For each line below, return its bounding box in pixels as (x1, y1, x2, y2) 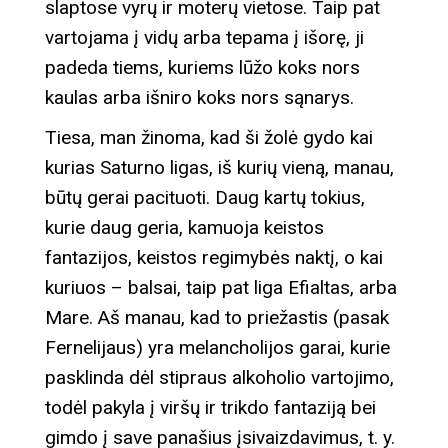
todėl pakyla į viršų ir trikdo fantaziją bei (45, 396, 376, 420)
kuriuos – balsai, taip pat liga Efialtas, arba (45, 276, 397, 300)
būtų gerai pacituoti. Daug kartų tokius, (45, 186, 365, 210)
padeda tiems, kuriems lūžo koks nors (45, 56, 360, 80)
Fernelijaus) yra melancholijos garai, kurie (45, 336, 390, 360)
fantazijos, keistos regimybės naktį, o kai (45, 246, 383, 270)
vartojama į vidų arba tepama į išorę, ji (45, 26, 364, 50)
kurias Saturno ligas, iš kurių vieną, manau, (45, 156, 394, 180)
